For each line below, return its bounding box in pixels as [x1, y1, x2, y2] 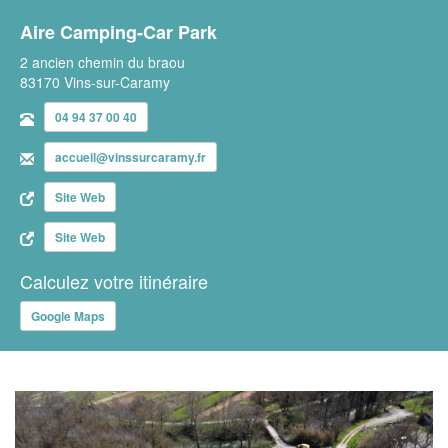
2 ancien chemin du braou [20, 51, 185, 72]
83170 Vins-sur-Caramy [20, 71, 170, 92]
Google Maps [31, 306, 105, 325]
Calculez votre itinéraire [20, 267, 208, 294]
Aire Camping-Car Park [20, 18, 217, 45]
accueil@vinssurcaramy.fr [55, 147, 206, 166]
